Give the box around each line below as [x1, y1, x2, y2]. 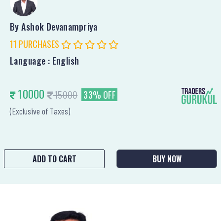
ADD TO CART [32, 152, 76, 165]
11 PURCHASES [10, 37, 61, 50]
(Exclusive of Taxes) [10, 105, 70, 116]
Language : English [10, 54, 79, 67]
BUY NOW [152, 152, 182, 165]
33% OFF [83, 88, 115, 101]
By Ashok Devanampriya [10, 20, 98, 33]
